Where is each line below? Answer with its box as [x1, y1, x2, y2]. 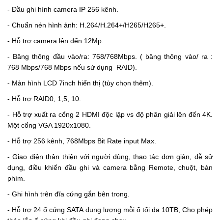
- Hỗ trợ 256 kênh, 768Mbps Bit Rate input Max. [7, 137, 156, 145]
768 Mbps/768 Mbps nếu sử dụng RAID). [7, 63, 137, 71]
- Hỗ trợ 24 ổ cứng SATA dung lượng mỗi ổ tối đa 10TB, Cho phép [7, 205, 213, 214]
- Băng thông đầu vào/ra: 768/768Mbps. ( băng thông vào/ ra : [7, 52, 213, 60]
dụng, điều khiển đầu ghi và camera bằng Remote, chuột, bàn [7, 163, 213, 171]
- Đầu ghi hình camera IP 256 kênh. [7, 5, 118, 13]
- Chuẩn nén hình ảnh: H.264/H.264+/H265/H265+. [7, 21, 166, 29]
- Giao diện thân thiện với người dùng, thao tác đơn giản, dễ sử [7, 152, 213, 161]
